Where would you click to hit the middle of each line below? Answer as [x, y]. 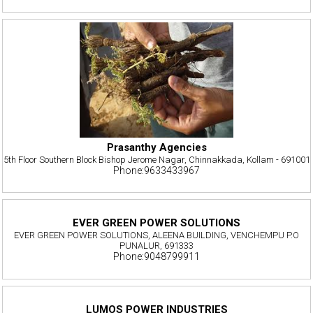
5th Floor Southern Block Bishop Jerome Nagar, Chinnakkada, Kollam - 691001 [156, 159]
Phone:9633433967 [156, 170]
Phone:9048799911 [156, 257]
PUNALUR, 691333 [156, 246]
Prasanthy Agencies [156, 147]
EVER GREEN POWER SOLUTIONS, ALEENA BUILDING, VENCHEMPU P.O [156, 235]
